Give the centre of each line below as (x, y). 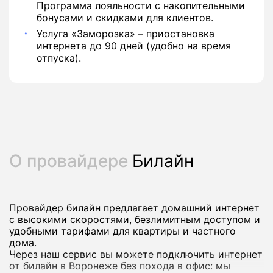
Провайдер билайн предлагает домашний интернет (134, 208)
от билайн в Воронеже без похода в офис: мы (120, 266)
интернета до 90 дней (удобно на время (134, 46)
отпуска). (59, 58)
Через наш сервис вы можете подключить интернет (136, 254)
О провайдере (71, 161)
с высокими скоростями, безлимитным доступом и (135, 219)
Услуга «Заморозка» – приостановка (126, 34)
